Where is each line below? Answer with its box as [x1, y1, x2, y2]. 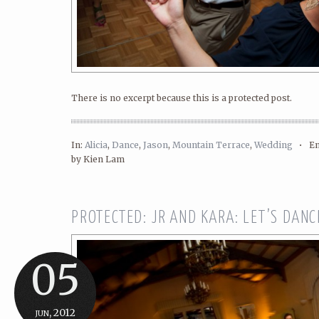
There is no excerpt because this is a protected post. [71, 93, 292, 103]
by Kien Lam [71, 154, 125, 164]
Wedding [254, 140, 293, 150]
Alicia [85, 140, 108, 150]
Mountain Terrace [172, 140, 250, 150]
